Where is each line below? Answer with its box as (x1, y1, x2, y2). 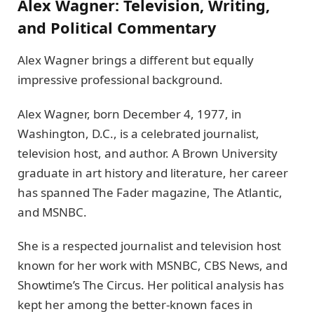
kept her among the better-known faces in (18, 296, 253, 313)
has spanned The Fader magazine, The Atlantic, (18, 184, 282, 200)
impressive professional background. (18, 71, 223, 88)
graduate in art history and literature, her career (18, 164, 288, 181)
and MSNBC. (18, 203, 87, 220)
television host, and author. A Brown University (18, 144, 278, 161)
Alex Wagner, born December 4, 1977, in (18, 105, 242, 122)
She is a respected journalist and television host (18, 238, 281, 254)
